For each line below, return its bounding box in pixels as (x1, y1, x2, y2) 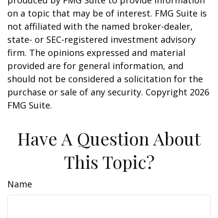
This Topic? (63, 150, 155, 173)
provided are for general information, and (7, 60, 183, 72)
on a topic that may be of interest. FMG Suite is (7, 7, 207, 19)
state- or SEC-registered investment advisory (7, 34, 196, 45)
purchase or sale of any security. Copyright (7, 86, 190, 98)
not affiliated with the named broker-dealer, (7, 20, 193, 32)
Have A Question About (18, 127, 200, 150)
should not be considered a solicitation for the (7, 73, 203, 85)
